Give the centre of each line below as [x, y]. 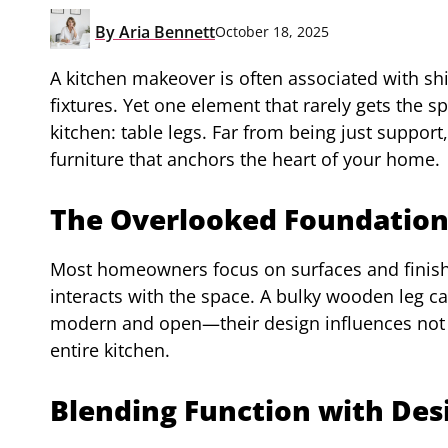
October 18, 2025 [272, 32]
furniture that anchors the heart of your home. [245, 158]
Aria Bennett [165, 31]
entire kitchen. [110, 349]
